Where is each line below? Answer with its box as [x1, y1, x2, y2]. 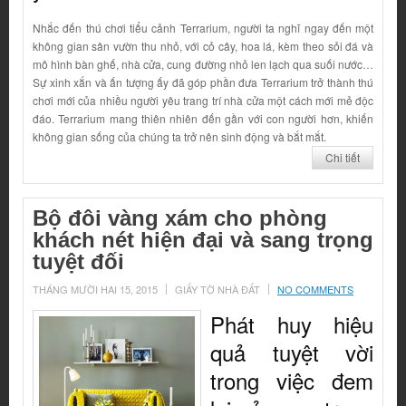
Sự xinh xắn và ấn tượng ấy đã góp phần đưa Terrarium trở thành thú [33, 74, 373, 91]
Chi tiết [325, 150, 360, 166]
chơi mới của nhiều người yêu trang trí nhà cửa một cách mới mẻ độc [33, 92, 373, 109]
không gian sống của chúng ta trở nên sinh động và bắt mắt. [33, 129, 326, 145]
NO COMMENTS [277, 282, 353, 297]
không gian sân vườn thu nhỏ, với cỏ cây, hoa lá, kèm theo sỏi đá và [33, 38, 373, 54]
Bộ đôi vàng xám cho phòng [33, 206, 327, 231]
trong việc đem [210, 364, 373, 397]
